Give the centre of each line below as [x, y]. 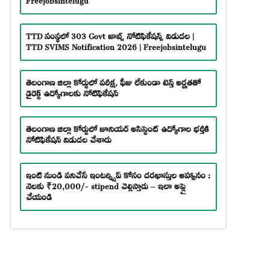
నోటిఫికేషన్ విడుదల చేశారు [68, 138]
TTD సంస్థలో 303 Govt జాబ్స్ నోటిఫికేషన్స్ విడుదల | [110, 34]
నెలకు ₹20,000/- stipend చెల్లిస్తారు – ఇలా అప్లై [105, 184]
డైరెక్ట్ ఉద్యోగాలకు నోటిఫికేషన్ [72, 92]
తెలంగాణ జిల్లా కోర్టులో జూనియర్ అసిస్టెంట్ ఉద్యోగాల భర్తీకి [117, 127]
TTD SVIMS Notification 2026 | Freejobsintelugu [116, 45]
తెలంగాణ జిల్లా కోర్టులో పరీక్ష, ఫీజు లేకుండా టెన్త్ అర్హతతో [113, 81]
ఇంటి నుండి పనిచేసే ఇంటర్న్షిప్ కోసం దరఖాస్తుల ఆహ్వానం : [118, 174]
